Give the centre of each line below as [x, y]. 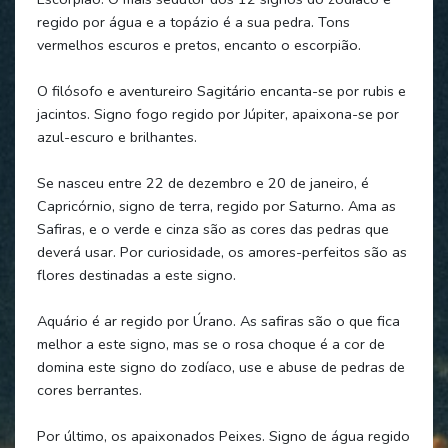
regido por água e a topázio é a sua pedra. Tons [193, 21]
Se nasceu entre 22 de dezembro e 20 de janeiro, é [202, 182]
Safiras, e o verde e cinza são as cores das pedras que [212, 228]
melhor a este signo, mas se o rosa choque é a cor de [210, 343]
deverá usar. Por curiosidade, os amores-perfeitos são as [221, 251]
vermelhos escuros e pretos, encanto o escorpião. [198, 44]
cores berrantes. [89, 389]
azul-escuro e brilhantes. [116, 136]
